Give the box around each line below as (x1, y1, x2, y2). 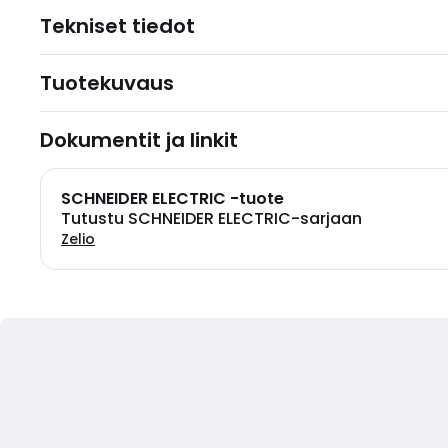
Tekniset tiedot (40, 12, 195, 40)
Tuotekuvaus (40, 69, 174, 97)
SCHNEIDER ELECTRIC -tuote (61, 187, 284, 210)
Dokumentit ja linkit (40, 126, 238, 154)
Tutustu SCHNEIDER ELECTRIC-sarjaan (61, 207, 362, 230)
